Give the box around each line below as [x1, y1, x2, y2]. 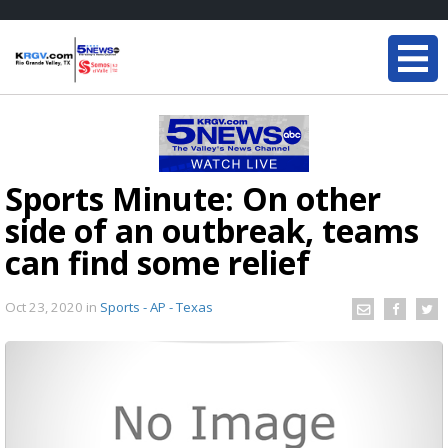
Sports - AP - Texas [100, 297, 213, 316]
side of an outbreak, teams [5, 209, 419, 252]
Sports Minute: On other [5, 177, 381, 220]
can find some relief [5, 241, 310, 284]
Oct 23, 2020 [5, 297, 86, 316]
